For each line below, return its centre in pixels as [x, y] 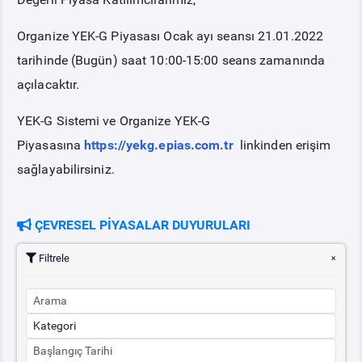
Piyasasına [51, 145]
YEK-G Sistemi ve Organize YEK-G [114, 121]
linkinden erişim [282, 145]
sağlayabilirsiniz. [66, 169]
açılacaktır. [48, 84]
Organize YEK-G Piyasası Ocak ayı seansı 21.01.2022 [170, 36]
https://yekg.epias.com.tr [159, 145]
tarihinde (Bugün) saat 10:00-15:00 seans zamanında [171, 60]
